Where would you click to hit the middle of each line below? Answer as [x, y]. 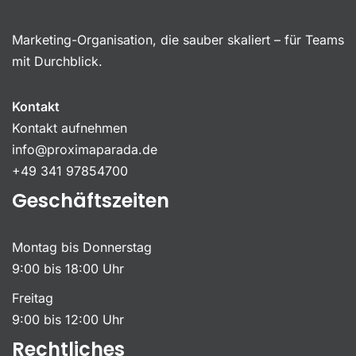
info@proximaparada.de [85, 149]
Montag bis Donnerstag [82, 247]
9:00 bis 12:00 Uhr [68, 319]
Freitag [33, 298]
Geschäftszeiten [91, 201]
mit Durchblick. [57, 61]
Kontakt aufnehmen [70, 128]
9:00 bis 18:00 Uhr [68, 269]
